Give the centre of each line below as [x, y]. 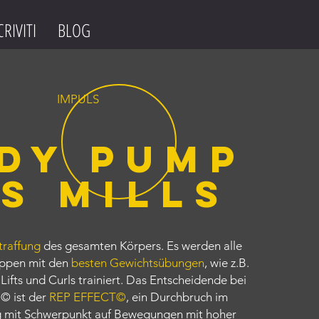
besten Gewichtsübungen [137, 263]
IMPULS [78, 99]
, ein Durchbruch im [177, 297]
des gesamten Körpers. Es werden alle [142, 246]
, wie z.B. [226, 263]
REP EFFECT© [87, 297]
